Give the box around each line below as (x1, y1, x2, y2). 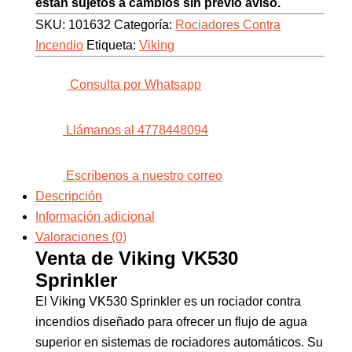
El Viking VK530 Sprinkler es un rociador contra (35, 295, 301, 308)
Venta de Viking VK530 (35, 247, 238, 269)
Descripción (35, 189, 102, 203)
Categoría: (114, 18, 175, 31)
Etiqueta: (86, 38, 139, 52)
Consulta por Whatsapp (70, 78, 201, 91)
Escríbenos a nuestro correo (66, 169, 222, 182)
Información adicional (35, 210, 155, 223)
